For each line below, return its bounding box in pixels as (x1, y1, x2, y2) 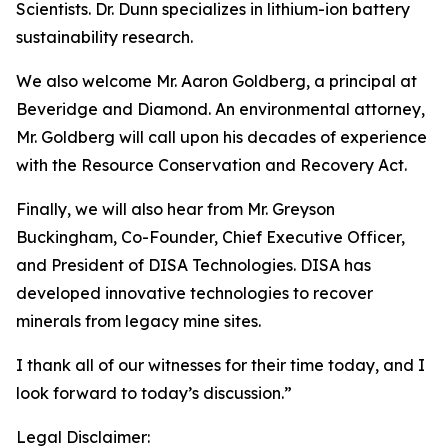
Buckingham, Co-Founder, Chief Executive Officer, (16, 227, 405, 247)
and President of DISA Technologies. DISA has (16, 255, 371, 275)
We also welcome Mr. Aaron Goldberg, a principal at (16, 71, 417, 91)
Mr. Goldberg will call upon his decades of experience (16, 127, 427, 147)
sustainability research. (16, 27, 193, 47)
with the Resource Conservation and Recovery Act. (16, 155, 407, 175)
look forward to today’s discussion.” (16, 383, 292, 403)
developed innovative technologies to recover (16, 283, 373, 303)
